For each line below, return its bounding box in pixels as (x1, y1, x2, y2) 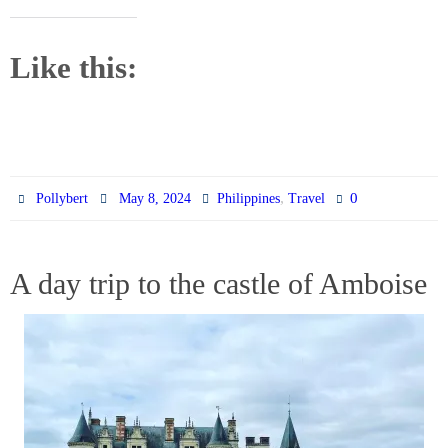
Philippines (216, 190, 280, 206)
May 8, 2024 (118, 190, 191, 206)
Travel (287, 190, 325, 206)
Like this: (10, 49, 137, 85)
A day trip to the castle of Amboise (10, 266, 427, 300)
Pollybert (36, 190, 89, 206)
